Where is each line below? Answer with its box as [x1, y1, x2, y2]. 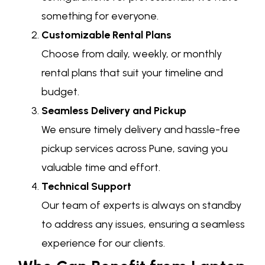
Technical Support [41, 179, 131, 193]
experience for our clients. [41, 236, 165, 250]
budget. [41, 85, 79, 98]
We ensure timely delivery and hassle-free [41, 122, 240, 136]
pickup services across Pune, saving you [41, 141, 228, 155]
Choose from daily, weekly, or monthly [41, 47, 222, 60]
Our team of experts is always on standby [41, 198, 241, 212]
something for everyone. [41, 9, 159, 22]
